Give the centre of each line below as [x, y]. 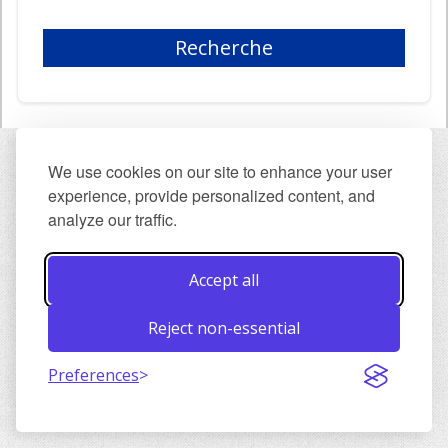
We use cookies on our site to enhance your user [220, 171]
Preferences [93, 375]
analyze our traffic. [112, 219]
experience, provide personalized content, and [211, 195]
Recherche [224, 47]
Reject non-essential [224, 328]
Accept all [224, 280]
